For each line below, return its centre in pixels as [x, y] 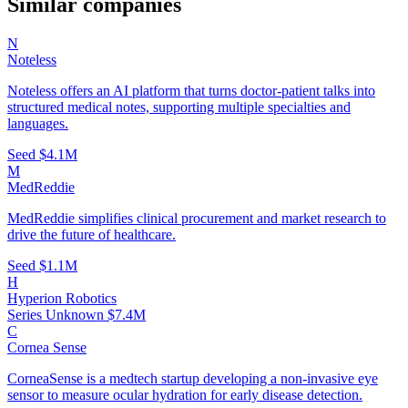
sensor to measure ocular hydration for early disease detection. [185, 395]
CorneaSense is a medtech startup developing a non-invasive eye [193, 379]
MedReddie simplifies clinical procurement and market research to [197, 219]
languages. [38, 124]
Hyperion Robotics [62, 299]
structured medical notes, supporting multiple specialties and [179, 107]
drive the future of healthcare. [92, 235]
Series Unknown [57, 315]
